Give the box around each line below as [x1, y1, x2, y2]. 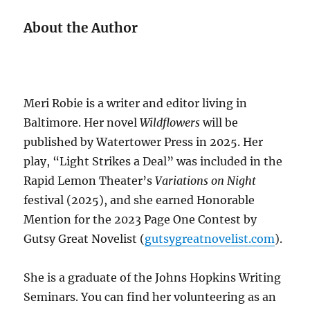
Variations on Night [155, 173, 257, 188]
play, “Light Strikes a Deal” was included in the [24, 154, 283, 168]
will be [200, 115, 239, 129]
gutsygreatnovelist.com [145, 231, 275, 246]
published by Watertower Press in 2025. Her [24, 134, 264, 149]
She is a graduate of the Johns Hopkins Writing [24, 270, 282, 284]
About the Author [24, 19, 142, 36]
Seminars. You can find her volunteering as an [24, 289, 277, 304]
